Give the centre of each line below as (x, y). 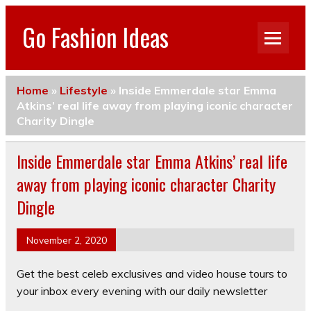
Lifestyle (84, 90)
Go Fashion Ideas (95, 36)
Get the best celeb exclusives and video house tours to (152, 274)
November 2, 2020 (66, 239)
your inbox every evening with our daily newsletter (142, 291)
